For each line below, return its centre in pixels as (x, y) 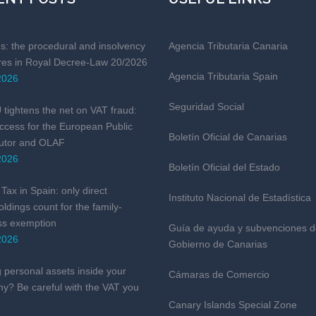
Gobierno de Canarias (218, 244)
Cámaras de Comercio (219, 274)
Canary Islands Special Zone (233, 305)
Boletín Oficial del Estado (224, 167)
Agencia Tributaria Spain (223, 76)
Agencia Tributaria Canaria (228, 46)
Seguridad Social (206, 107)
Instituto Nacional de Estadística (240, 197)
